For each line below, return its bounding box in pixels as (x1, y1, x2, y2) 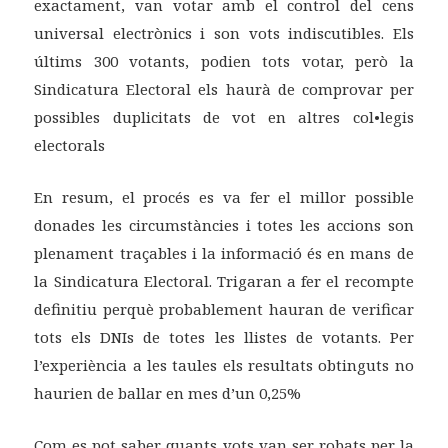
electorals (34, 135, 106, 156)
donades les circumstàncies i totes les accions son (34, 215, 414, 236)
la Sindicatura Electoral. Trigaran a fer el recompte (34, 271, 414, 292)
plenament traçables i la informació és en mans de (34, 243, 414, 264)
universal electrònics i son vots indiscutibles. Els (34, 23, 414, 44)
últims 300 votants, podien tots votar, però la (34, 51, 414, 72)
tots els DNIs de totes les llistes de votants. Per (34, 327, 414, 348)
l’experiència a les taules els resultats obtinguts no (34, 355, 414, 376)
